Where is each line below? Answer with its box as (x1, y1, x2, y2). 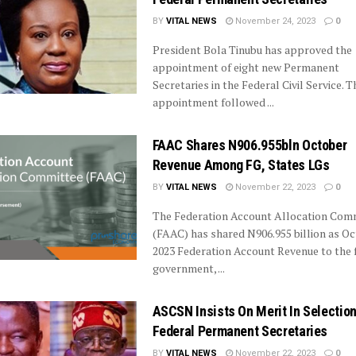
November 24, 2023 (232, 15, 315, 26)
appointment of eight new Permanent (152, 59, 339, 75)
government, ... (152, 260, 225, 276)
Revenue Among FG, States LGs (152, 156, 330, 173)
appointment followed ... (152, 94, 274, 110)
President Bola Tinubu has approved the (152, 41, 352, 57)
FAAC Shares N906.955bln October (152, 136, 347, 153)
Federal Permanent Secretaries (152, 322, 328, 339)
